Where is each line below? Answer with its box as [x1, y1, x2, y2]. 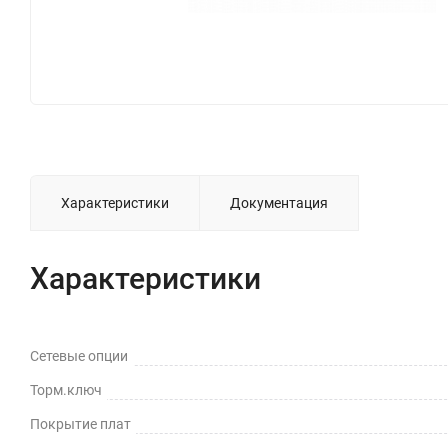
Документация [230, 194, 328, 211]
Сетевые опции [30, 347, 128, 364]
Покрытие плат [30, 415, 131, 432]
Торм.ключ [30, 381, 102, 398]
